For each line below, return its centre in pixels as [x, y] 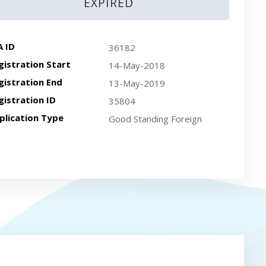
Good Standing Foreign [155, 119]
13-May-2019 [137, 83]
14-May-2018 [137, 65]
